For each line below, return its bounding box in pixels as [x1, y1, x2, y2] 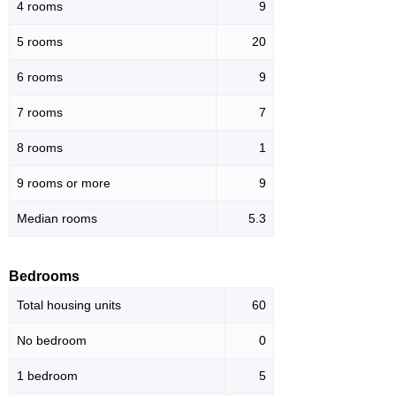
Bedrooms [9, 268, 80, 284]
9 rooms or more [17, 175, 110, 190]
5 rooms [17, 34, 63, 49]
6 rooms [17, 69, 63, 84]
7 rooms [17, 104, 63, 119]
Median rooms [17, 210, 97, 225]
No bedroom [17, 332, 87, 347]
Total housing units [17, 297, 121, 312]
